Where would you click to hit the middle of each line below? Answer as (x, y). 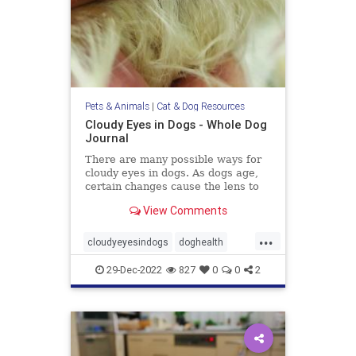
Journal (106, 138)
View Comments (184, 210)
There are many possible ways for (173, 160)
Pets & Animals (117, 106)
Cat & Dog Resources (200, 106)
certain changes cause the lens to (172, 187)
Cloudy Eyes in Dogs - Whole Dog (176, 125)
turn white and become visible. (164, 200)
